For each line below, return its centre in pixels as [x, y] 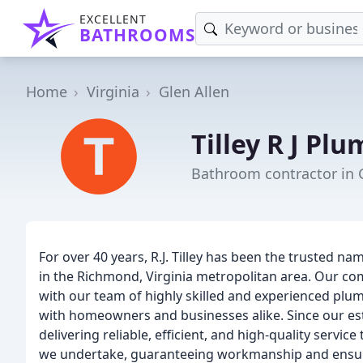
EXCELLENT [113, 19]
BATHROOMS [137, 35]
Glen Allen [194, 92]
